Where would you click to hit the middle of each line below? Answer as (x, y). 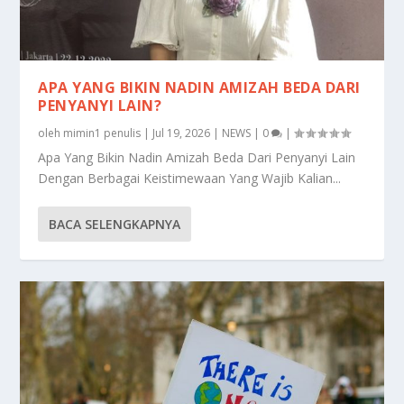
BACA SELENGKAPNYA (115, 225)
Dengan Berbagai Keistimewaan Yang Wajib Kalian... (190, 179)
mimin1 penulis (102, 133)
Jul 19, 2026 (182, 133)
